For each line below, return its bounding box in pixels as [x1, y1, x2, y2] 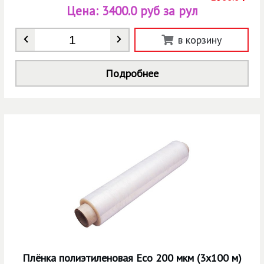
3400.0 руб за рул [101, 3, 198, 19]
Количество [35, 29, 103, 45]
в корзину [178, 33, 222, 47]
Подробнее [105, 67, 159, 81]
